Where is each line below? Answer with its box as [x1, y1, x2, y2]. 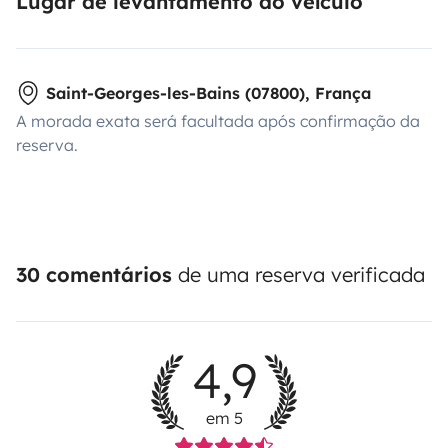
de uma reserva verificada [172, 262, 425, 288]
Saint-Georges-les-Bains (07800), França [46, 83, 371, 104]
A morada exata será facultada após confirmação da [16, 111, 420, 132]
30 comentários [16, 262, 172, 288]
